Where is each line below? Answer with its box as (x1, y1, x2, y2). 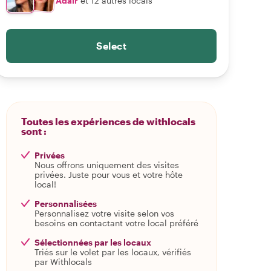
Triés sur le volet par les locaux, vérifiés (34, 247, 191, 257)
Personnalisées (34, 198, 97, 209)
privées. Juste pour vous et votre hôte (34, 169, 183, 180)
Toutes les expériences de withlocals (21, 116, 195, 127)
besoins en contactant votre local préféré (34, 218, 198, 228)
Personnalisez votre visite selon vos (34, 208, 174, 218)
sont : (21, 125, 47, 137)
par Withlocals (34, 256, 92, 267)
